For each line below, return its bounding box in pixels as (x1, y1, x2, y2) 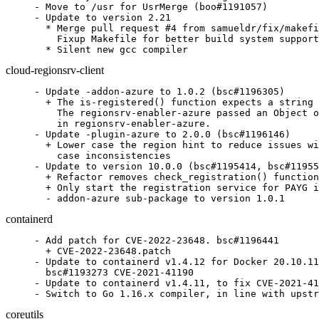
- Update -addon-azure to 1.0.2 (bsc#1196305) (34, 86, 285, 97)
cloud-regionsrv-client (6, 64, 104, 76)
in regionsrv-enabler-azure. (34, 118, 211, 129)
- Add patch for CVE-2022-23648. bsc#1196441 (34, 235, 279, 246)
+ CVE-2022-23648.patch (34, 246, 171, 256)
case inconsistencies (34, 150, 171, 161)
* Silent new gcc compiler (34, 44, 188, 55)
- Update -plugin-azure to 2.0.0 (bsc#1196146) (34, 129, 291, 140)
